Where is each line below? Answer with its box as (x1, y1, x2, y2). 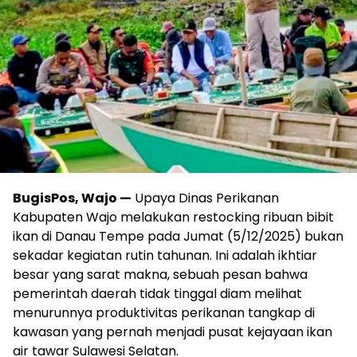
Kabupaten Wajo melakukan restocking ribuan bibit (13, 207, 334, 226)
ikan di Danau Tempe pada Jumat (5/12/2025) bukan (13, 226, 343, 245)
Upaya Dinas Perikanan (131, 188, 279, 207)
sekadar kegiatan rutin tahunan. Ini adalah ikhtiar (13, 245, 317, 265)
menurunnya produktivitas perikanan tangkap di (13, 303, 315, 322)
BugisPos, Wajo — (13, 188, 131, 207)
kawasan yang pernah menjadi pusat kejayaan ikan (13, 322, 332, 341)
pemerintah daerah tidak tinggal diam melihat (13, 284, 302, 303)
